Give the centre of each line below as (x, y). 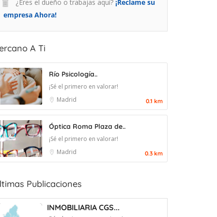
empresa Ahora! (30, 15)
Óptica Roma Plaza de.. (87, 127)
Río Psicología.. (73, 74)
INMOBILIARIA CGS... (83, 208)
